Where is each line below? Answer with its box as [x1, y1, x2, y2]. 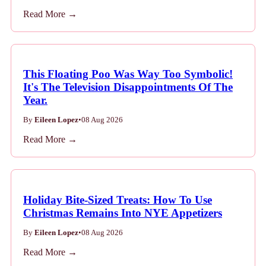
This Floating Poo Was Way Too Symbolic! [23, 68, 233, 81]
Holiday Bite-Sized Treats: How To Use [23, 193, 212, 206]
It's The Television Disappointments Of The [23, 81, 233, 94]
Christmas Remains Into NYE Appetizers [23, 206, 222, 219]
